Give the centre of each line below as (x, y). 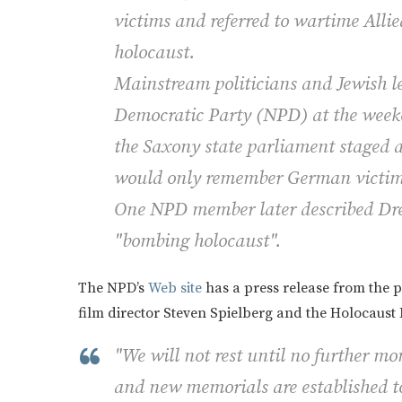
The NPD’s (113, 288)
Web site (175, 288)
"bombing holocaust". (197, 241)
